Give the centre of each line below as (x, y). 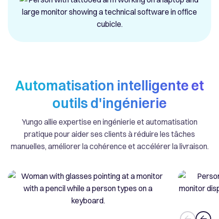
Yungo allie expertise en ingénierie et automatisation (109, 122)
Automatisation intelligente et (109, 86)
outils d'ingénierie (109, 103)
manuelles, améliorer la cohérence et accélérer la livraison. (109, 146)
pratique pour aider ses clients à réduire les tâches (109, 134)
